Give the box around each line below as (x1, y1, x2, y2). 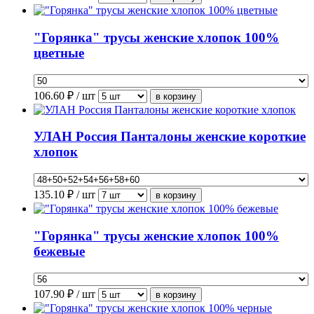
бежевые (34, 243, 85, 259)
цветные (34, 46, 84, 61)
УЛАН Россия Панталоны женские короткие (34, 129, 306, 144)
